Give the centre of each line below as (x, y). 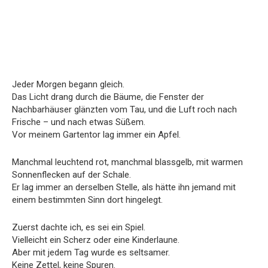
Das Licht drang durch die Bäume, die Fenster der (108, 97)
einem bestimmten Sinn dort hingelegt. (87, 200)
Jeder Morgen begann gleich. (68, 84)
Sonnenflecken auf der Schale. (71, 174)
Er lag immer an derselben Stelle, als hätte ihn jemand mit (124, 187)
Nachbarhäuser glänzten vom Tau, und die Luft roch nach (124, 109)
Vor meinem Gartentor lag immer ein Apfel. (96, 134)
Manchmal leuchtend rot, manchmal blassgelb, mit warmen (127, 162)
